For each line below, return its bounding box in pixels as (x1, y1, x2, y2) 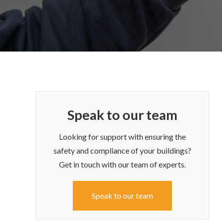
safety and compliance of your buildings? (53, 145, 191, 155)
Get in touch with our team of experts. (58, 159, 186, 169)
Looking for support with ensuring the (58, 131, 186, 141)
